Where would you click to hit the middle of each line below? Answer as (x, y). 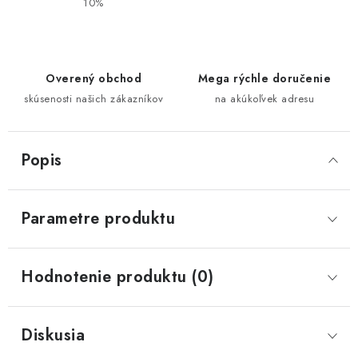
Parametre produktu (98, 219)
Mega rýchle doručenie (265, 78)
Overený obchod (93, 78)
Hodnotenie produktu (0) (117, 277)
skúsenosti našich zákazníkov (93, 99)
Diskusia (53, 335)
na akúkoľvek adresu (265, 99)
